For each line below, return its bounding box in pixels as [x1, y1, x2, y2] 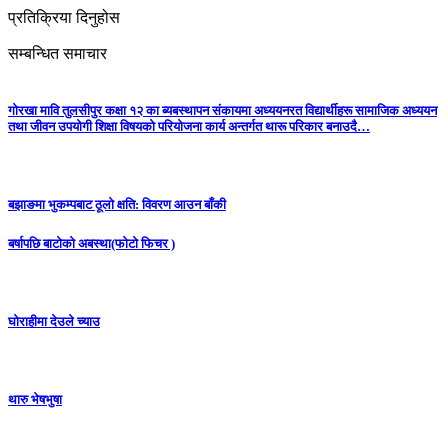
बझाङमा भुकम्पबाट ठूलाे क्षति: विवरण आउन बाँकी [8, 197, 226, 213]
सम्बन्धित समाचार [8, 44, 107, 62]
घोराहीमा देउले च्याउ [8, 313, 100, 329]
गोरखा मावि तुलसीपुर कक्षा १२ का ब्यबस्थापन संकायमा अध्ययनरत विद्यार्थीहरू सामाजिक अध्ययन [8, 102, 437, 118]
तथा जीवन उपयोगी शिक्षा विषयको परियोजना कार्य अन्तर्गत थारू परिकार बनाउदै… [8, 118, 370, 134]
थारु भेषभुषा [8, 392, 62, 408]
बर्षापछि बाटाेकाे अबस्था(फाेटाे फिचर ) [8, 235, 175, 251]
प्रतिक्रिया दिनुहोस [8, 8, 120, 26]
